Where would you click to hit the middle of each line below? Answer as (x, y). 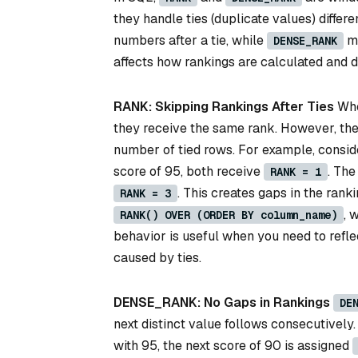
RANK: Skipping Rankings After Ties (224, 106)
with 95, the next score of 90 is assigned (233, 345)
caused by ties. (157, 257)
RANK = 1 (296, 171)
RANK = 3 (145, 193)
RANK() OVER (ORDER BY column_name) (229, 215)
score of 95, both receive (189, 171)
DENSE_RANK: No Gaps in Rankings (222, 302)
